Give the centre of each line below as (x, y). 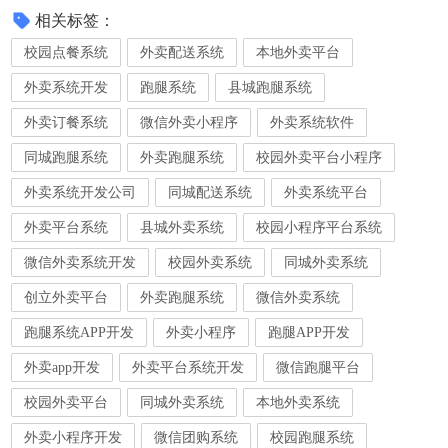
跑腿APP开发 (309, 332)
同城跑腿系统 (66, 157)
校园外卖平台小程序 (319, 157)
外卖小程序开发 (73, 437)
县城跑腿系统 (270, 87)
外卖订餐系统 (66, 122)
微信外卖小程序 (189, 122)
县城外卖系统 (182, 227)
